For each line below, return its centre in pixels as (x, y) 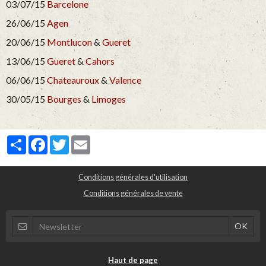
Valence (125, 80)
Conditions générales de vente (133, 194)
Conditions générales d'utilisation (133, 178)
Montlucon (69, 42)
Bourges (64, 99)
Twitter (83, 140)
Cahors (100, 61)
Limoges (109, 99)
